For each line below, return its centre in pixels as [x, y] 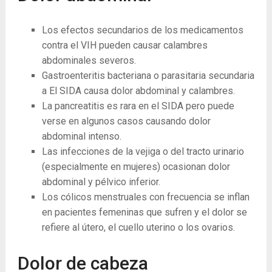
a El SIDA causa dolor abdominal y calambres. [138, 91]
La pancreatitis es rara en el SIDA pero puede [138, 106]
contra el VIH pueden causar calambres [124, 46]
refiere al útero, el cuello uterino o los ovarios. [138, 228]
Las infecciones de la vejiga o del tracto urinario [143, 152]
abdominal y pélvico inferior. [101, 182]
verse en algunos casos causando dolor [126, 121]
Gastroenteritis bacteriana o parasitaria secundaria [148, 76]
